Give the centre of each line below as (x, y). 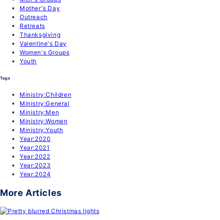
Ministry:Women (44, 121)
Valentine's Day (43, 44)
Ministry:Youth (41, 130)
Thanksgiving (40, 35)
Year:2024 (35, 174)
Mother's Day (40, 8)
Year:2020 (35, 138)
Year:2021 (35, 147)
